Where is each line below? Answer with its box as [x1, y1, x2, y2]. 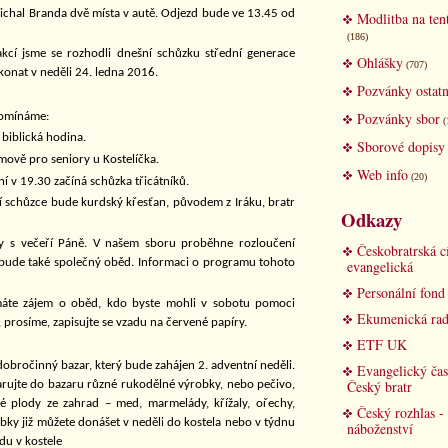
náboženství [347, 419, 413, 438]
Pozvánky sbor [357, 109, 440, 128]
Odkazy [341, 206, 402, 233]
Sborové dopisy [357, 137, 445, 156]
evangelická [347, 257, 413, 276]
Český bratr [347, 377, 412, 396]
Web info [357, 165, 408, 184]
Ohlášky [357, 53, 403, 72]
